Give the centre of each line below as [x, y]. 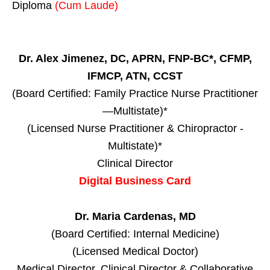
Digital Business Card [135, 181]
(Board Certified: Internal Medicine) [135, 234]
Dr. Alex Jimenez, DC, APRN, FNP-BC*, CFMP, [135, 58]
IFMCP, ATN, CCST [135, 76]
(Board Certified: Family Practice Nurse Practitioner [135, 93]
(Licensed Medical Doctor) [135, 251]
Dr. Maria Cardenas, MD [135, 216]
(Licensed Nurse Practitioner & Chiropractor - [135, 128]
